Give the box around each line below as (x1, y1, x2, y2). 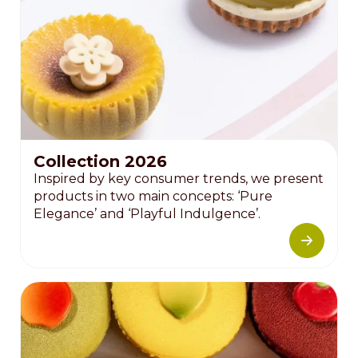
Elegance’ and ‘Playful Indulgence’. (34, 206, 261, 222)
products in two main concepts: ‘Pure (34, 189, 272, 205)
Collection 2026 (34, 152, 167, 172)
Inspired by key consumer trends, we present (34, 171, 324, 187)
